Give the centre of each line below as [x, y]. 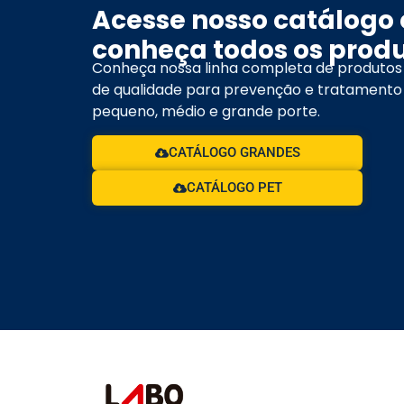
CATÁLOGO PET [234, 188]
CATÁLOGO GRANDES [234, 153]
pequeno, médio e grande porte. [206, 111]
